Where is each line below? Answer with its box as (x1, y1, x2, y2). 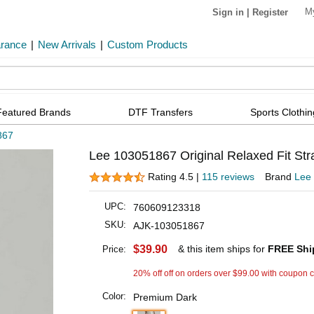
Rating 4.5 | (148, 171, 202, 183)
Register (252, 6, 288, 18)
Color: (102, 291, 126, 302)
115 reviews (202, 171, 254, 183)
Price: (102, 244, 126, 255)
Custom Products (107, 39, 188, 50)
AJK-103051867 (133, 220, 205, 232)
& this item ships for (178, 243, 268, 255)
